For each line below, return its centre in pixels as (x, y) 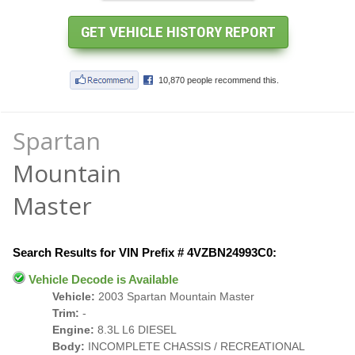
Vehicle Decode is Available (102, 279)
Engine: (73, 330)
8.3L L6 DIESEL (136, 330)
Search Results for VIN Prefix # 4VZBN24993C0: (145, 252)
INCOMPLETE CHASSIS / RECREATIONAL (195, 346)
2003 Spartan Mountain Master (175, 296)
